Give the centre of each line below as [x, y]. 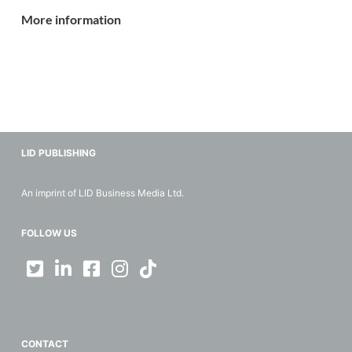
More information [71, 19]
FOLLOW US [49, 233]
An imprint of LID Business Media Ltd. [102, 193]
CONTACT [44, 344]
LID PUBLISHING [58, 153]
